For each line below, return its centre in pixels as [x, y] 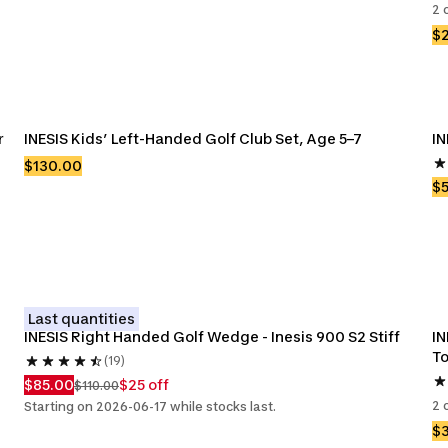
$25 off [144, 384]
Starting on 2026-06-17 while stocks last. [150, 406]
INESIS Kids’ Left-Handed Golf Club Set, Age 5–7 [193, 138]
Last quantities [81, 318]
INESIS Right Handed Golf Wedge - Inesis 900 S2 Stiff [212, 336]
